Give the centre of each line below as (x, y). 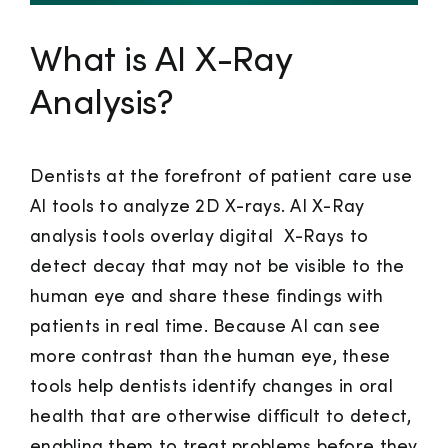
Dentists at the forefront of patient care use (221, 177)
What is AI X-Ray (161, 62)
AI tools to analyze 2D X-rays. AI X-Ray (197, 207)
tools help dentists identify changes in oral (211, 387)
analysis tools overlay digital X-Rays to (199, 237)
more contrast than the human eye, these (210, 357)
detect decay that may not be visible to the (217, 267)
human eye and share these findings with (207, 297)
